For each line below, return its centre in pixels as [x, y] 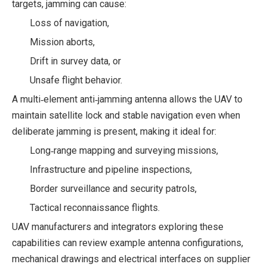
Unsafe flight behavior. [76, 80]
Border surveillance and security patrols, [113, 188]
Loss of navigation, [69, 23]
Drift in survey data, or [75, 61]
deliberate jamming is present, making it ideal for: [114, 131]
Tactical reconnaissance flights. [95, 207]
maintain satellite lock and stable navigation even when [126, 115]
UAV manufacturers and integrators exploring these [118, 226]
